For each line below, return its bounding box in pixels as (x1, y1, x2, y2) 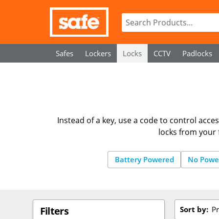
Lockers (85, 48, 111, 58)
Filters (40, 204, 68, 218)
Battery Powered (114, 154, 174, 164)
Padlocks (182, 48, 212, 58)
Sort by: (180, 204, 209, 214)
